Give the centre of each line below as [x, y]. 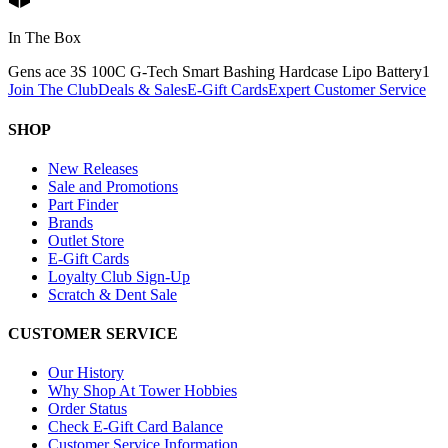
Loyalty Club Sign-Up [119, 276]
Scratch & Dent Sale [112, 294]
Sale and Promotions [113, 186]
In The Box [44, 38]
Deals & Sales [142, 90]
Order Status [87, 409]
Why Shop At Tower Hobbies [142, 391]
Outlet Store [86, 240]
